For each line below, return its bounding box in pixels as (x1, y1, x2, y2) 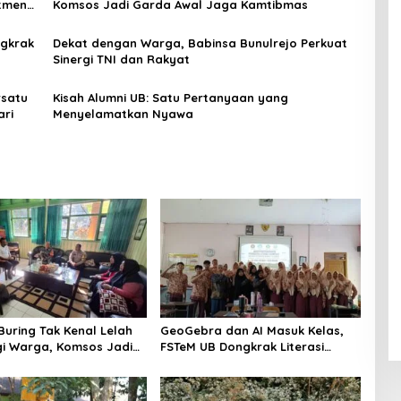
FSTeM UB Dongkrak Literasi (159, 338, 324, 354)
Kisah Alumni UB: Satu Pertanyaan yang (52, 90, 288, 105)
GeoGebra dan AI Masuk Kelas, (159, 322, 344, 337)
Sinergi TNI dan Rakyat (52, 51, 190, 66)
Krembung (159, 371, 221, 386)
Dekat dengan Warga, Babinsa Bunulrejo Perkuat (52, 35, 347, 50)
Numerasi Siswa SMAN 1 (159, 354, 298, 370)
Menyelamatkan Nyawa (52, 106, 193, 121)
